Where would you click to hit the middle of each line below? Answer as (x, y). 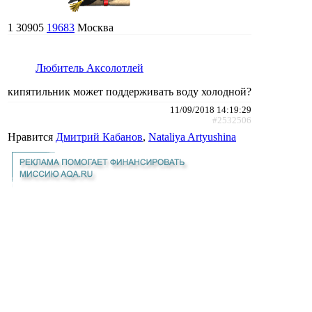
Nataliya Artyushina (192, 136)
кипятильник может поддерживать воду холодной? (130, 91)
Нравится (32, 136)
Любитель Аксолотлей (89, 68)
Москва (95, 27)
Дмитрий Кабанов (99, 136)
